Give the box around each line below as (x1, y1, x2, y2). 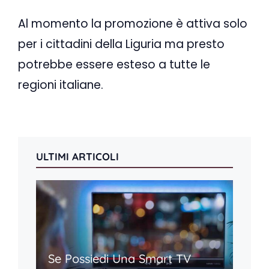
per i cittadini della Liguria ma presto (18, 36, 225, 53)
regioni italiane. (18, 77, 103, 94)
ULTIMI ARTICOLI (36, 150, 119, 163)
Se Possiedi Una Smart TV (48, 250, 191, 266)
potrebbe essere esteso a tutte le (18, 56, 210, 73)
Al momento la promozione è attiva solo (18, 16, 247, 32)
